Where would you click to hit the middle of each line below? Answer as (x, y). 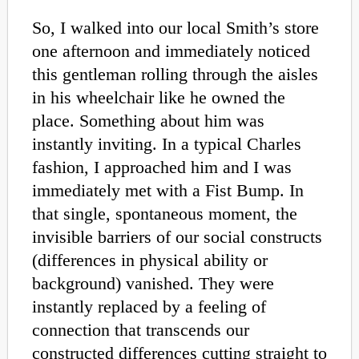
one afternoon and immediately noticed (171, 51)
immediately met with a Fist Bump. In (168, 191)
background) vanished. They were (153, 284)
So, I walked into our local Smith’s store (175, 28)
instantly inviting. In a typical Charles (167, 144)
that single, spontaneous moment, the (165, 214)
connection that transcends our (141, 330)
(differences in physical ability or (150, 260)
